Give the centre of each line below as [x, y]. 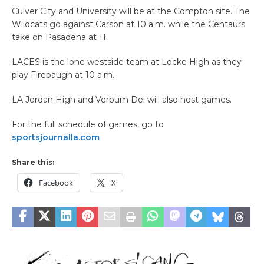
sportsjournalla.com [56, 138]
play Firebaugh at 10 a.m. [63, 75]
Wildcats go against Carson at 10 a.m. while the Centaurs [128, 24]
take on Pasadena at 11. [60, 37]
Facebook [56, 183]
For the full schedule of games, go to [88, 125]
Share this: [33, 163]
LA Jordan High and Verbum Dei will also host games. [122, 100]
